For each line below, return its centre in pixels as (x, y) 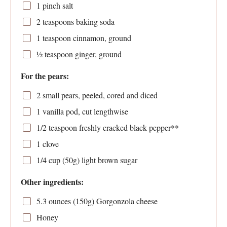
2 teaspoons (55, 22)
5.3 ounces (53, 201)
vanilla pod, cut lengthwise (84, 111)
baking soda (94, 22)
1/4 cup (48, 160)
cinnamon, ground (101, 38)
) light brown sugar (107, 160)
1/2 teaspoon (56, 128)
